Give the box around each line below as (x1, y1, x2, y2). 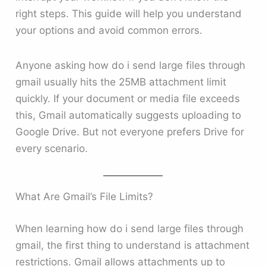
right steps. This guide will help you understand (15, 7, 242, 20)
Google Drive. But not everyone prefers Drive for (15, 126, 245, 138)
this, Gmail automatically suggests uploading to (15, 109, 242, 122)
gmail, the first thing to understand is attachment (15, 239, 250, 251)
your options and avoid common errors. (15, 24, 203, 36)
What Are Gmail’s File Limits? (15, 191, 154, 203)
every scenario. (15, 142, 88, 155)
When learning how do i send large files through (15, 222, 244, 235)
